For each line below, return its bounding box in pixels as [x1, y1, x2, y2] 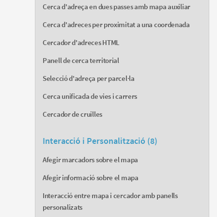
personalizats [43, 202, 83, 212]
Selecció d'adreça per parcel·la [43, 74, 135, 83]
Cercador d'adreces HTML [43, 38, 120, 47]
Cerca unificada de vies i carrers [43, 92, 138, 101]
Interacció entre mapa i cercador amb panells [43, 191, 178, 201]
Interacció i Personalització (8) [43, 136, 157, 147]
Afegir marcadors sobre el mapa [43, 155, 138, 165]
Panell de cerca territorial [43, 56, 119, 65]
